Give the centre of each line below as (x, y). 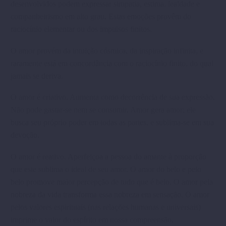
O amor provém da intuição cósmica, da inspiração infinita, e (107, 50)
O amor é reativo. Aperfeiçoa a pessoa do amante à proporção (108, 156)
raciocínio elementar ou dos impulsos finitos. (81, 29)
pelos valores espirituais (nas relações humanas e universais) (106, 207)
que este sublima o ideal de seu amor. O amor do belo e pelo (106, 169)
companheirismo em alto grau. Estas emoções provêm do (101, 17)
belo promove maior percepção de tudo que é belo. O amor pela (112, 182)
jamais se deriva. (37, 76)
